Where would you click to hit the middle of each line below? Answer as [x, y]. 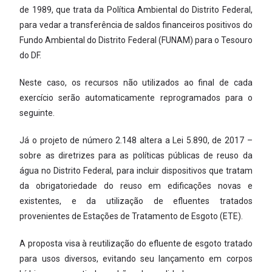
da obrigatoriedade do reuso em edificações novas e [136, 186]
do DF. [31, 56]
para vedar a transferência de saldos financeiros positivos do [136, 25]
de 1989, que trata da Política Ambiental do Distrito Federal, [136, 10]
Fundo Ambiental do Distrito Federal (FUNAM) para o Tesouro [136, 40]
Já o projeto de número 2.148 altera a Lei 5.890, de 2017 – [136, 141]
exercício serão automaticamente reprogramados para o [136, 98]
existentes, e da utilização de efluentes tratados [136, 201]
